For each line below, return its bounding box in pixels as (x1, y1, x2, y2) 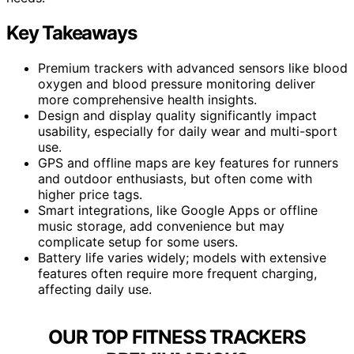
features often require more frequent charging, (38, 265, 317, 281)
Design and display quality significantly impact (38, 107, 317, 123)
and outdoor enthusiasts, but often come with (38, 170, 312, 186)
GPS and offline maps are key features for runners (38, 154, 338, 171)
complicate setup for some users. (38, 233, 238, 250)
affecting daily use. (38, 281, 152, 297)
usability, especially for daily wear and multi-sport (38, 122, 337, 139)
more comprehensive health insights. (38, 91, 257, 107)
